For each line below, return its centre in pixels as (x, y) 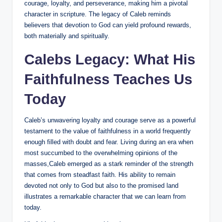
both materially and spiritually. (67, 36)
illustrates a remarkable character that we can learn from (105, 197)
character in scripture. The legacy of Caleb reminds (98, 14)
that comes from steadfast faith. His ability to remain (100, 175)
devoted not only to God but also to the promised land (101, 186)
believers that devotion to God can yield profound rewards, (108, 25)
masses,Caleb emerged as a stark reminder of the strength (109, 164)
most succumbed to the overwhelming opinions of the (101, 153)
